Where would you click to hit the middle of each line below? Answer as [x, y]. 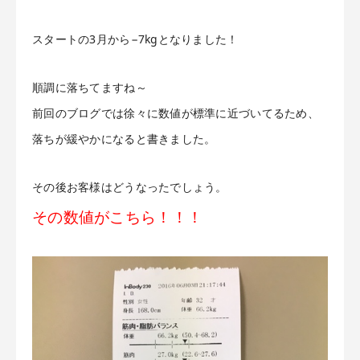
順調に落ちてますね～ [90, 88]
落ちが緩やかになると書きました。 [124, 139]
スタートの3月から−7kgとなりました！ [135, 39]
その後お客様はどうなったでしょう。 [130, 187]
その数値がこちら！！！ [118, 217]
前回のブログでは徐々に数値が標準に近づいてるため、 [176, 113]
